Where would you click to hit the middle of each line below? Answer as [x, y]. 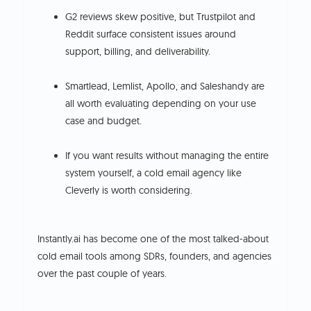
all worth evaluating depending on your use [161, 103]
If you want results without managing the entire [167, 155]
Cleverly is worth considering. [129, 190]
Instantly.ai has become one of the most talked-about [153, 238]
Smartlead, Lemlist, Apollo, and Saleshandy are [165, 86]
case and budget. [104, 120]
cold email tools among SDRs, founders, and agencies [155, 256]
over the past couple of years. [104, 273]
